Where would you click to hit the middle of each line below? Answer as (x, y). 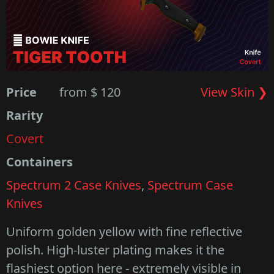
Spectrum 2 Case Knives (74, 185)
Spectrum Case (190, 185)
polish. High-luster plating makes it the (115, 250)
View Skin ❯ (234, 92)
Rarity (24, 116)
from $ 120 (90, 92)
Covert (25, 139)
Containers (39, 162)
